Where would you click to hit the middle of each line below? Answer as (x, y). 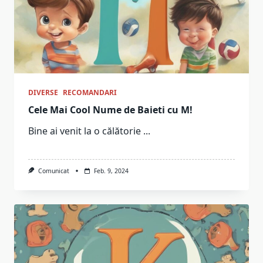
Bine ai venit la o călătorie (85, 131)
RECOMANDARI (90, 92)
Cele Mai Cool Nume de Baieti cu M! (110, 109)
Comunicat (53, 171)
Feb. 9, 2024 (111, 171)
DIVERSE (43, 92)
